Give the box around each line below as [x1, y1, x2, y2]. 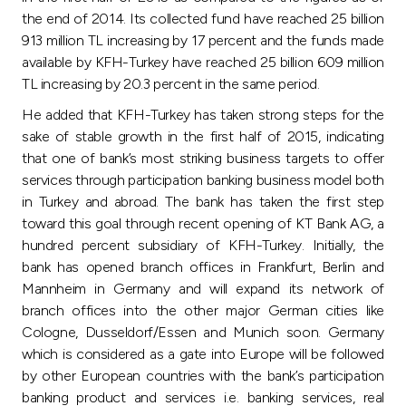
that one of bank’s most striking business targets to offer [22, 149, 384, 167]
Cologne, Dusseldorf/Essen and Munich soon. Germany [22, 323, 384, 341]
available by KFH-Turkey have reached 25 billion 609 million [22, 53, 384, 71]
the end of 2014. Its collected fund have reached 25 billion [22, 9, 384, 27]
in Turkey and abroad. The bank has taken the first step [22, 192, 384, 210]
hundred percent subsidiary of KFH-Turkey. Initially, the [22, 236, 384, 254]
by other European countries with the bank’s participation [22, 366, 384, 384]
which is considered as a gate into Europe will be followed [22, 344, 384, 362]
